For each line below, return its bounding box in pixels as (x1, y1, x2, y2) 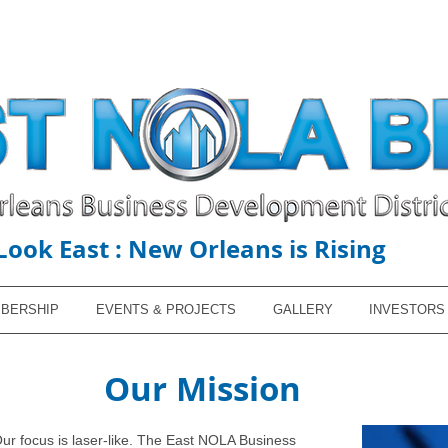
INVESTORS (369, 302, 445, 317)
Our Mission (104, 366, 301, 411)
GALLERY (272, 302, 333, 317)
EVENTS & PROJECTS (95, 302, 236, 317)
